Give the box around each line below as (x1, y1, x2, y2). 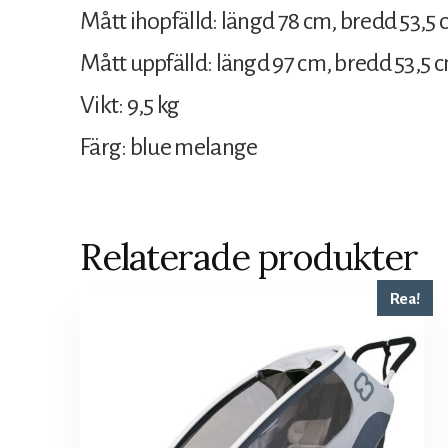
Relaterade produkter (80, 233, 418, 280)
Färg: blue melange (80, 133, 258, 160)
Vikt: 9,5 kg (80, 91, 180, 118)
